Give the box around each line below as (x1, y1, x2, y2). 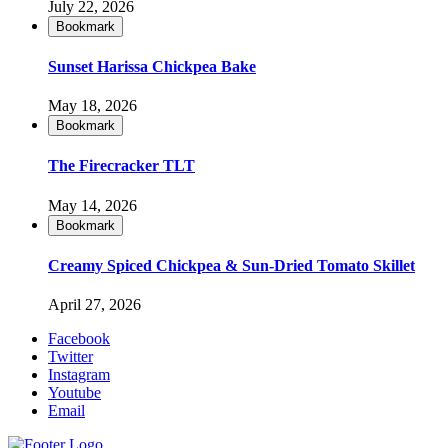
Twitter (48, 348, 93, 366)
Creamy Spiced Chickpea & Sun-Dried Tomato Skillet (48, 256, 415, 274)
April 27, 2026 (48, 296, 141, 314)
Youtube (48, 384, 101, 402)
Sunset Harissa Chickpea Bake (48, 57, 256, 75)
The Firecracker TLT (48, 157, 195, 175)
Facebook (48, 330, 110, 348)
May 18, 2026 (48, 97, 137, 115)
